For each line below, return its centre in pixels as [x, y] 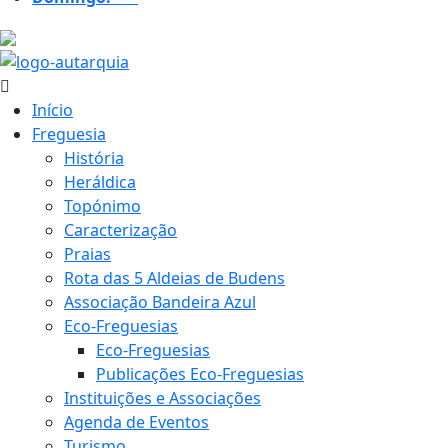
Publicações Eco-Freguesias [200, 374]
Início [52, 110]
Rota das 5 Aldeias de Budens [174, 278]
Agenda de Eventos [136, 422]
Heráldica [100, 182]
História [94, 158]
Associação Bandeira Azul [160, 302]
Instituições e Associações [162, 398]
